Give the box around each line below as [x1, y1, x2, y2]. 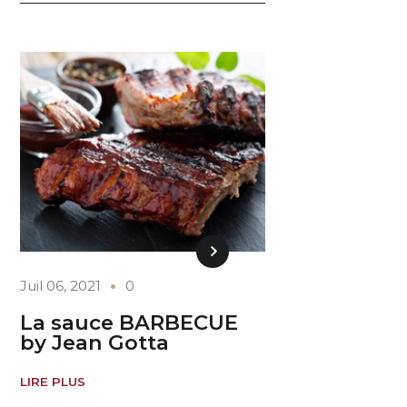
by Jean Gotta [20, 330, 170, 356]
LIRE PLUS [20, 373, 86, 389]
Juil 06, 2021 [20, 276, 102, 294]
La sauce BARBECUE [20, 310, 239, 336]
